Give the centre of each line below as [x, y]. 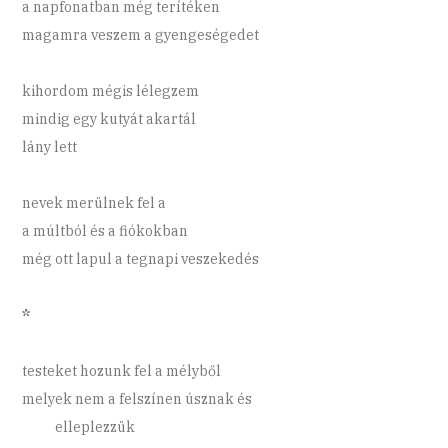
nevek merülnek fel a [94, 203]
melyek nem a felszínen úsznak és [137, 399]
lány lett [50, 147]
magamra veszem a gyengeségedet [141, 35]
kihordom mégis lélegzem [111, 91]
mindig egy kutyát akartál [109, 119]
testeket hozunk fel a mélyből [122, 371]
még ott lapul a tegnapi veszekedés [141, 259]
